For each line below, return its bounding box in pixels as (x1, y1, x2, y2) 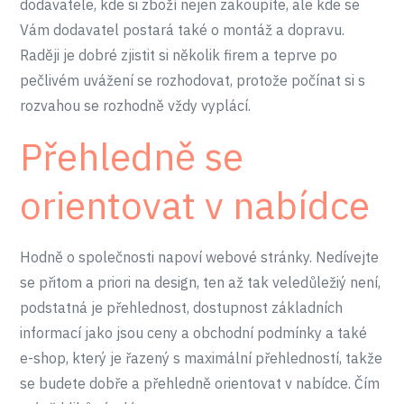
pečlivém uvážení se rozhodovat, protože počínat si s (20, 71, 366, 89)
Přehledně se (20, 132, 244, 181)
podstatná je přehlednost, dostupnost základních (20, 298, 344, 317)
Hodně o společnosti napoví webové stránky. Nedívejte (20, 248, 380, 266)
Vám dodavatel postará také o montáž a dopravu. (20, 21, 345, 39)
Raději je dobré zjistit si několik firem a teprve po (20, 46, 338, 64)
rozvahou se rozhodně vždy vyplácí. (20, 96, 252, 115)
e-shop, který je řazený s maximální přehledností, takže (20, 349, 383, 367)
